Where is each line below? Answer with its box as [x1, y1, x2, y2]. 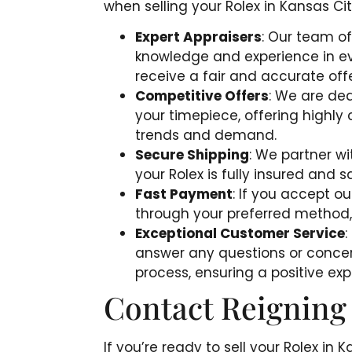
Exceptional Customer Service [135, 224, 345, 244]
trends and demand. [135, 126, 277, 145]
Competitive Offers [135, 86, 269, 106]
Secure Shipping [135, 145, 249, 165]
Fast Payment [135, 185, 233, 204]
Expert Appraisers [135, 27, 262, 47]
